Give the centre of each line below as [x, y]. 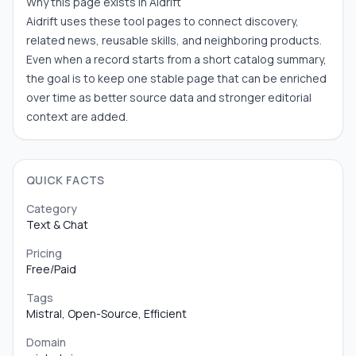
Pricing [44, 253]
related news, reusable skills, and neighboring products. [174, 40]
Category [52, 209]
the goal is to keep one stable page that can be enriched [176, 78]
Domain [46, 342]
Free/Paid [51, 269]
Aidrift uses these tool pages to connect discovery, [163, 21]
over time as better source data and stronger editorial [169, 97]
